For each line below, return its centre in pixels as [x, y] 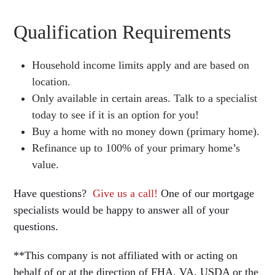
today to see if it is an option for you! [116, 114]
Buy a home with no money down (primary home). [146, 131]
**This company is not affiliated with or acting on [126, 255]
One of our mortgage [206, 193]
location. [52, 81]
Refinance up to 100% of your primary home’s [136, 148]
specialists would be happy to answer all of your [122, 210]
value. [46, 164]
